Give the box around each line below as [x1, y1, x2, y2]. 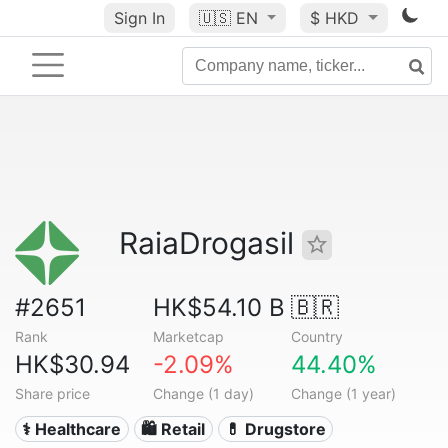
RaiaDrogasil [119, 225, 302, 261]
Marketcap [152, 328, 224, 345]
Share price [15, 385, 90, 402]
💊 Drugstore [224, 419, 326, 439]
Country [290, 328, 343, 345]
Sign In [113, 8, 165, 28]
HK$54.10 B [152, 293, 285, 322]
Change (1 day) [152, 385, 254, 402]
